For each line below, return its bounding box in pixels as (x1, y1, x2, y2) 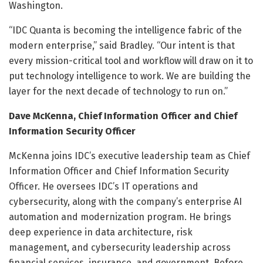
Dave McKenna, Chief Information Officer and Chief (9, 110, 237, 122)
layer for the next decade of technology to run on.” (9, 85, 228, 97)
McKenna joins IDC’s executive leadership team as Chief (9, 150, 250, 161)
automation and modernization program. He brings (9, 211, 231, 222)
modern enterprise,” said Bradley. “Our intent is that (9, 39, 235, 51)
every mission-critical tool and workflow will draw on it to (9, 55, 253, 66)
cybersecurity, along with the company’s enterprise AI (9, 195, 242, 207)
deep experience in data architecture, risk (9, 226, 193, 238)
